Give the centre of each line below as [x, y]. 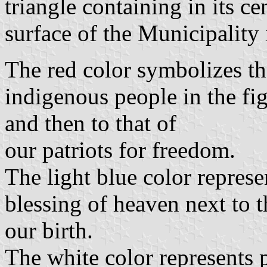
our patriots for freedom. [120, 150]
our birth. [49, 230]
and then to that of [91, 123]
